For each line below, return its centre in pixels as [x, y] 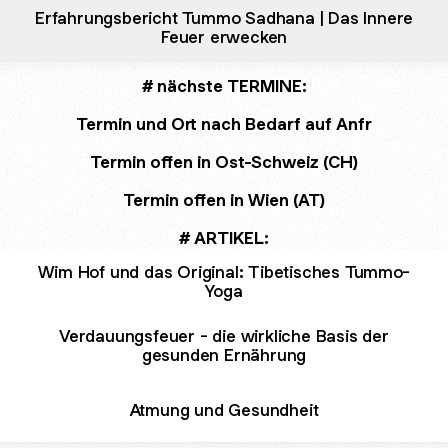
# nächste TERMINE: [224, 86]
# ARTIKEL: [224, 238]
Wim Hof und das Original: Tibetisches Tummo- [224, 272]
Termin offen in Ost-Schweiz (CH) [224, 162]
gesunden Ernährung [224, 355]
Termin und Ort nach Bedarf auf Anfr [224, 124]
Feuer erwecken [224, 37]
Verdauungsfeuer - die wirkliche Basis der [224, 336]
